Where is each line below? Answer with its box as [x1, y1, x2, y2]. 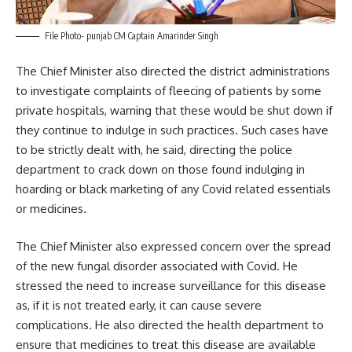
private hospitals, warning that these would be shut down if [16, 103, 332, 119]
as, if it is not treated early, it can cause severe [16, 297, 262, 313]
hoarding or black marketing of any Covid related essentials [16, 181, 331, 197]
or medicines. [16, 201, 86, 217]
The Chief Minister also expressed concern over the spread [16, 238, 331, 254]
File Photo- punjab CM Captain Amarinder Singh [45, 29, 218, 42]
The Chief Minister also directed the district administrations [16, 64, 330, 79]
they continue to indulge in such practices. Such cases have [16, 123, 328, 138]
